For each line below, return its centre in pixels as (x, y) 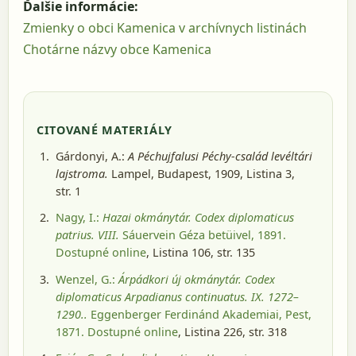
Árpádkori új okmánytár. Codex (197, 279)
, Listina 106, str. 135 (201, 253)
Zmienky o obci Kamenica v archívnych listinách (165, 28)
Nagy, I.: (79, 218)
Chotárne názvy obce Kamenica (117, 50)
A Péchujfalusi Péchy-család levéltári (220, 156)
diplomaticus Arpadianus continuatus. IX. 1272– (177, 296)
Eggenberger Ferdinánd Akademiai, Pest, (199, 314)
